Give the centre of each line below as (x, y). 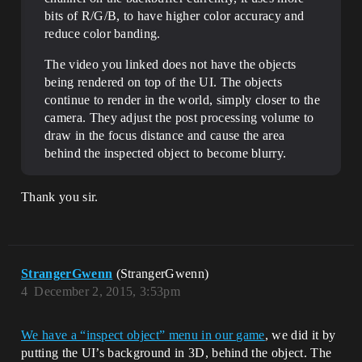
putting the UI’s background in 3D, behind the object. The (177, 353)
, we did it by (300, 335)
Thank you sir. (60, 197)
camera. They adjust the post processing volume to (179, 118)
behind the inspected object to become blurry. (166, 153)
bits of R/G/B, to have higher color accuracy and (175, 16)
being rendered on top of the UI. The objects (164, 82)
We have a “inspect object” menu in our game (143, 335)
